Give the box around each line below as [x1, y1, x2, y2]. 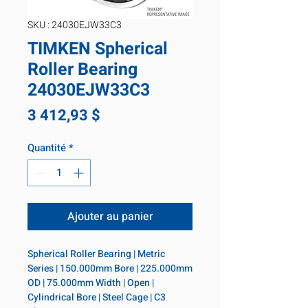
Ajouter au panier [67, 208, 153, 225]
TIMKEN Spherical [27, 36, 168, 62]
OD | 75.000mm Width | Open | [27, 275, 154, 290]
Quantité [27, 140, 66, 155]
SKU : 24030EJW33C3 [27, 18, 122, 32]
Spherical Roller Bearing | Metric [27, 246, 165, 261]
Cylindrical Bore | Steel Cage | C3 [27, 289, 166, 305]
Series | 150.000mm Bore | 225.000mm [27, 261, 192, 276]
